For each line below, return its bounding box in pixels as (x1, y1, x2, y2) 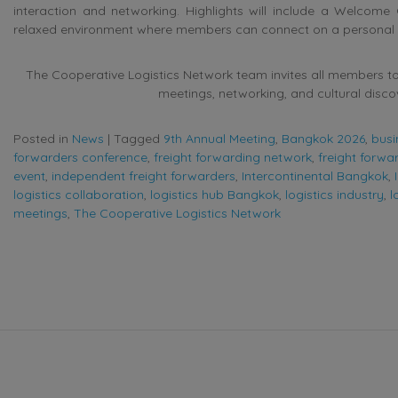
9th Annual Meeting (163, 130, 275, 147)
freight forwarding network (154, 148, 312, 165)
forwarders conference (13, 148, 147, 165)
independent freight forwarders (52, 167, 235, 184)
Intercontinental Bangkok (242, 167, 388, 184)
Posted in (13, 130, 72, 147)
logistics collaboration (13, 186, 144, 203)
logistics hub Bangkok (150, 186, 279, 203)
